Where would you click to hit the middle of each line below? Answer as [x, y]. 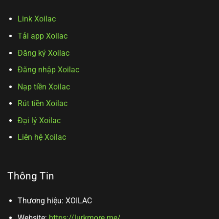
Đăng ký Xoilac [43, 53]
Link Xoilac [36, 19]
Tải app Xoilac [42, 36]
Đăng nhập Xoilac [48, 70]
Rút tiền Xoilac [42, 104]
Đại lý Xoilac [39, 120]
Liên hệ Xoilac [42, 137]
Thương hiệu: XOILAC [55, 201]
